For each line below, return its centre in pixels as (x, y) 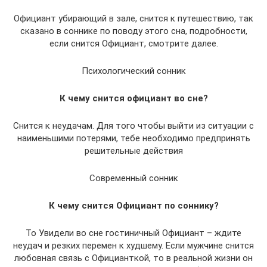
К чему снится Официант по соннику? (133, 206)
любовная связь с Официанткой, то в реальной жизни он (133, 258)
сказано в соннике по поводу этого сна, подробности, (133, 31)
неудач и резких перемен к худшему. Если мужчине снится (133, 246)
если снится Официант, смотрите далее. (133, 44)
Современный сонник (133, 178)
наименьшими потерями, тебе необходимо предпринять (133, 139)
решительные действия (133, 151)
